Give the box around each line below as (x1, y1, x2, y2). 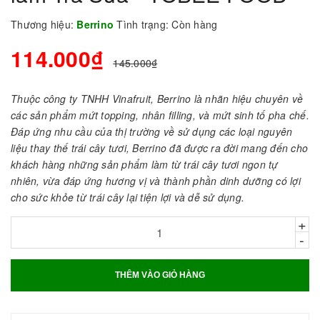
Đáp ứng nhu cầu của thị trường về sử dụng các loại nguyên (11, 124, 293, 139)
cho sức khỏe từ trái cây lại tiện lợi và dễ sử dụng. (11, 189, 244, 204)
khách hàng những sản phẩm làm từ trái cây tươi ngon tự (11, 156, 279, 171)
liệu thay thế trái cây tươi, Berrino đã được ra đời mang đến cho (11, 140, 308, 155)
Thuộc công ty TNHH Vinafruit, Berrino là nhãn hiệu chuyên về (11, 91, 303, 106)
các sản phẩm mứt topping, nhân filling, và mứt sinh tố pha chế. (11, 107, 309, 122)
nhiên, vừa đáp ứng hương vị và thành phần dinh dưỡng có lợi (11, 173, 301, 188)
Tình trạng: (116, 16, 169, 31)
